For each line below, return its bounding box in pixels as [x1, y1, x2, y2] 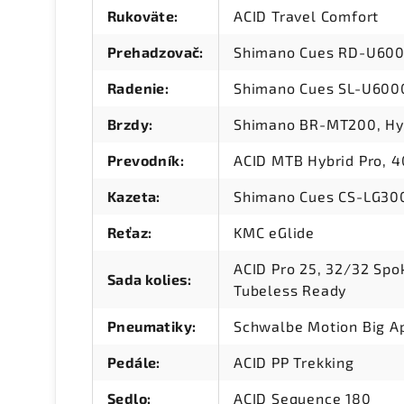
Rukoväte [107, 7, 175, 25]
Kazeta [107, 188, 157, 206]
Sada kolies [107, 271, 188, 289]
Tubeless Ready [234, 281, 347, 299]
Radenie [107, 79, 165, 97]
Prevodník [107, 151, 180, 170]
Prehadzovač [107, 43, 200, 61]
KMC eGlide [234, 224, 315, 242]
